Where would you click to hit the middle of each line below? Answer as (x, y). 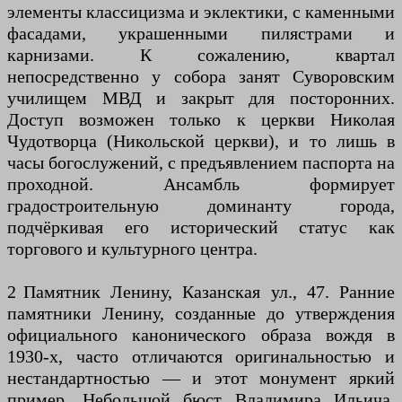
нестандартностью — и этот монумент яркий (201, 378)
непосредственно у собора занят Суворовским (201, 76)
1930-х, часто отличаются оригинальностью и (201, 356)
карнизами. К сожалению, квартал (201, 55)
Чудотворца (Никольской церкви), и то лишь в (201, 141)
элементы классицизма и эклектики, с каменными (201, 12)
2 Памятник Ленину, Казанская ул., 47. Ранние (201, 292)
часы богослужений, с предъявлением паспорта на (201, 162)
